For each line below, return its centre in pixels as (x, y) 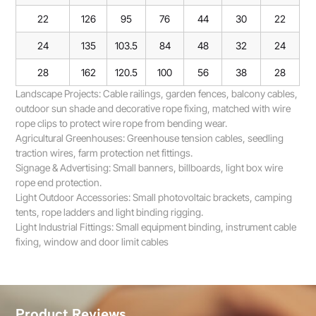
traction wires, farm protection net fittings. (104, 153)
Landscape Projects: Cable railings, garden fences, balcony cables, (157, 94)
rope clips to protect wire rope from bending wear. (122, 123)
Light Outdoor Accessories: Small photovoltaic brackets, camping (154, 197)
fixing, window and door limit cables (92, 242)
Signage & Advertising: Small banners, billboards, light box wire (150, 168)
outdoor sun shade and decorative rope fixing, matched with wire (153, 109)
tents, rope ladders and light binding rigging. (110, 212)
